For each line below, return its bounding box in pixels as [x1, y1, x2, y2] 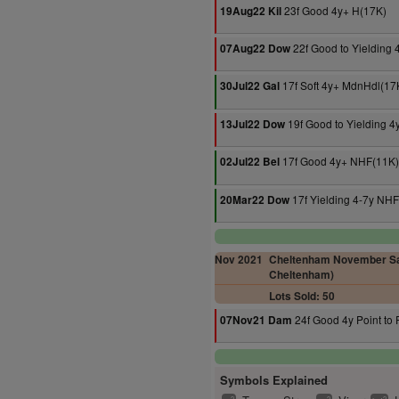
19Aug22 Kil [220, 4, 281, 19]
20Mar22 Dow [220, 192, 289, 208]
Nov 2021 [215, 252, 263, 267]
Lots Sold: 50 [268, 289, 335, 304]
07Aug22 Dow [220, 41, 290, 56]
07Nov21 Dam [220, 313, 292, 328]
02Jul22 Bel [220, 154, 280, 169]
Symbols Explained [220, 371, 328, 388]
